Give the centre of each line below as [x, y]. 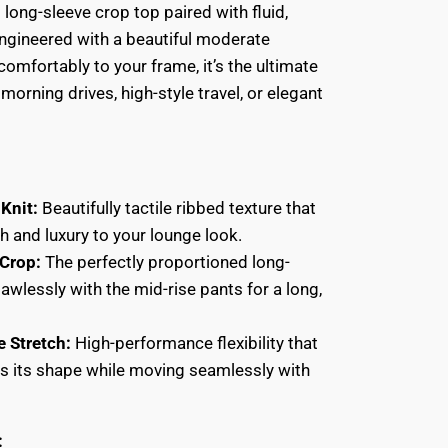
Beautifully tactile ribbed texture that [176, 207]
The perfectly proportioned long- [165, 261]
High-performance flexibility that [194, 342]
